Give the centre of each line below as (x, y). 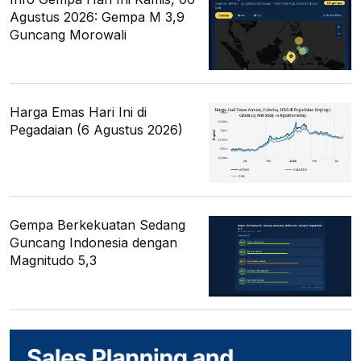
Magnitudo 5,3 (53, 261)
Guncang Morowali (68, 35)
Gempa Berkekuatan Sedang (98, 225)
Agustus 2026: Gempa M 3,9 (97, 17)
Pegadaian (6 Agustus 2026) (96, 130)
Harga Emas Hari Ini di (78, 112)
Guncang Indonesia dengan (93, 243)
